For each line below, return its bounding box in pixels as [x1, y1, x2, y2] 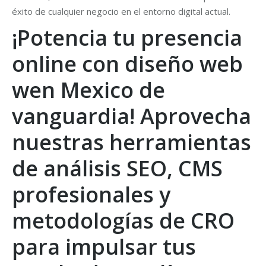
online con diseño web [12, 49, 243, 78]
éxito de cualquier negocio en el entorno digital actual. [12, 5, 230, 17]
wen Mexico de [12, 75, 165, 104]
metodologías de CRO [12, 206, 235, 235]
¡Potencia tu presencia [12, 23, 242, 52]
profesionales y [12, 180, 170, 209]
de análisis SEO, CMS [12, 154, 223, 183]
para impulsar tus [12, 232, 196, 261]
